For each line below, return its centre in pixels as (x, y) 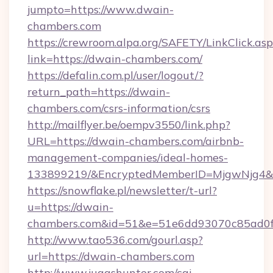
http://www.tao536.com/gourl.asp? (115, 240)
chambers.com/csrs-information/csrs (119, 108)
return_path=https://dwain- (99, 92)
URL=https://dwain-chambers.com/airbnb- (136, 141)
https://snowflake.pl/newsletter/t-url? (122, 190)
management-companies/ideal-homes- (128, 158)
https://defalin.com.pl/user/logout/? (115, 75)
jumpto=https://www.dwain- (101, 9)
